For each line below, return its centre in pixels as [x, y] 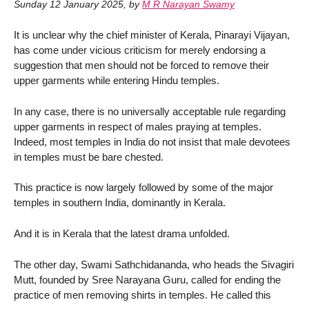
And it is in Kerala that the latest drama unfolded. [122, 234]
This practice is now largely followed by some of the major [143, 188]
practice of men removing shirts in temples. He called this [142, 295]
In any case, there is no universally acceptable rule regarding [150, 111]
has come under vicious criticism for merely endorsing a [140, 50]
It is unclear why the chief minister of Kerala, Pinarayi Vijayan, [152, 34]
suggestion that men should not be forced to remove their [141, 65]
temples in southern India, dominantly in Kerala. [120, 203]
